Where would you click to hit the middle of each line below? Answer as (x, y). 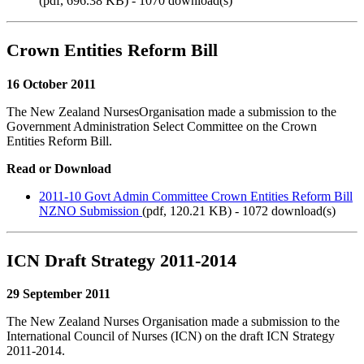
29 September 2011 (58, 294)
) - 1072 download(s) (282, 210)
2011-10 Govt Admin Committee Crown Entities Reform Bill (196, 196)
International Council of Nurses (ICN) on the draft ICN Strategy (171, 336)
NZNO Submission (91, 210)
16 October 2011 (51, 84)
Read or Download (59, 168)
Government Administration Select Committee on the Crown (162, 126)
